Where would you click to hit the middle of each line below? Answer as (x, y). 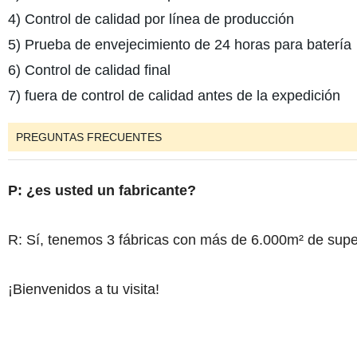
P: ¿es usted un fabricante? (102, 190)
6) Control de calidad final (89, 70)
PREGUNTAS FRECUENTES (88, 137)
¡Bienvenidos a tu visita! (83, 289)
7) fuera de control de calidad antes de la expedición (174, 95)
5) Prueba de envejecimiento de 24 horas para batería (179, 44)
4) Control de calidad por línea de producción (151, 19)
